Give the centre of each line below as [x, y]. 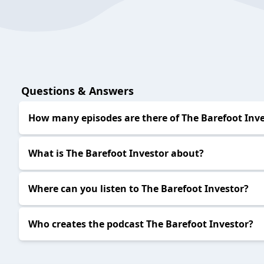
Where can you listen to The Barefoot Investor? [138, 189]
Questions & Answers [77, 91]
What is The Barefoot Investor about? [116, 154]
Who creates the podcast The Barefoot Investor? [141, 224]
